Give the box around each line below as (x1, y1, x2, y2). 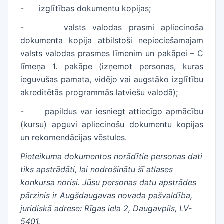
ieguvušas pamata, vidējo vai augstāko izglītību (20, 74, 203, 84)
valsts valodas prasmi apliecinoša (64, 22, 203, 32)
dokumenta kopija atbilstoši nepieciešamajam (20, 35, 203, 45)
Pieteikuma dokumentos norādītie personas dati (20, 151, 202, 161)
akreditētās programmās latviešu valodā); (20, 87, 178, 97)
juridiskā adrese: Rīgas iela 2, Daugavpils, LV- (20, 203, 192, 213)
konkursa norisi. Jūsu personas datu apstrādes (20, 177, 196, 187)
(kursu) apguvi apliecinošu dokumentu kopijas (20, 119, 203, 129)
